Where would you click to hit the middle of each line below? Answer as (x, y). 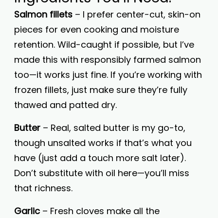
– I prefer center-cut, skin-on (136, 14)
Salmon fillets (43, 14)
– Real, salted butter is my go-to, (113, 128)
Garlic (27, 211)
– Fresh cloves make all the (100, 211)
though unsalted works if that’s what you (103, 143)
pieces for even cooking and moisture (97, 29)
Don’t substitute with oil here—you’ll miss (102, 173)
